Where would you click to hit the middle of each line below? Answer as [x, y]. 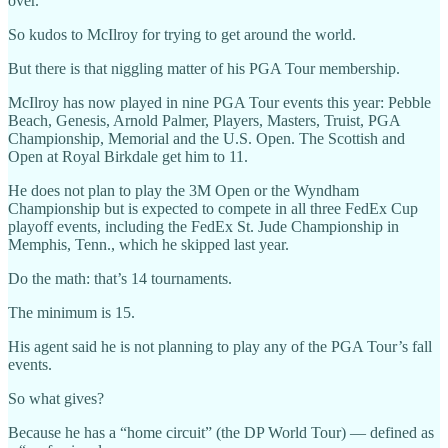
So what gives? [56, 398]
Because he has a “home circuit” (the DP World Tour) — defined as [221, 432]
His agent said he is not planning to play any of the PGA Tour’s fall [220, 346]
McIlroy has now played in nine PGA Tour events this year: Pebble [219, 102]
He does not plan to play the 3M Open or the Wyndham [183, 190]
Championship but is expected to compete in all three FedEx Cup [213, 208]
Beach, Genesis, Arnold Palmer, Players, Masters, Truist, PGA [204, 120]
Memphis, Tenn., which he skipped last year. [148, 244]
